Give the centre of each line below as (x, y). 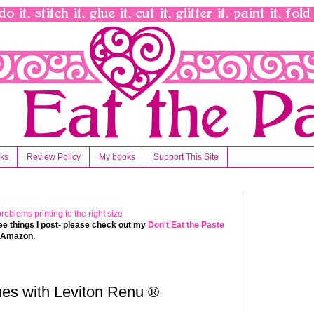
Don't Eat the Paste (186, 225)
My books (117, 157)
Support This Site (186, 157)
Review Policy (54, 157)
